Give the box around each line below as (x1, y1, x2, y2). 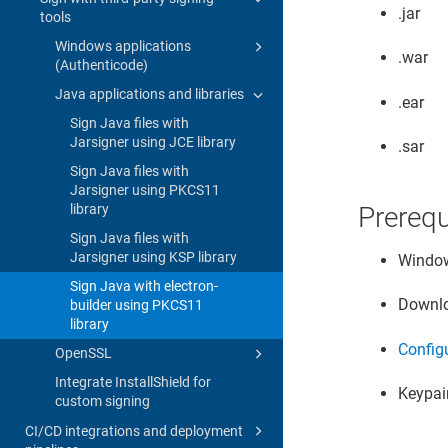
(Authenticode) (55, 56, 148, 73)
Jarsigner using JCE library (70, 133, 236, 150)
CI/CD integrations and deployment (25, 422, 243, 439)
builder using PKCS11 (70, 296, 203, 313)
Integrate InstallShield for (55, 373, 211, 390)
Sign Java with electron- (70, 277, 218, 294)
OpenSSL (55, 344, 112, 361)
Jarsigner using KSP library (70, 248, 237, 265)
